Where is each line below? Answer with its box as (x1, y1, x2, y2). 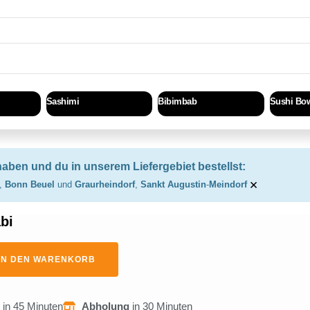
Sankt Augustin (140, 179, 206, 190)
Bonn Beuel (5, 179, 57, 190)
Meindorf (209, 179, 247, 190)
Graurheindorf (75, 179, 135, 190)
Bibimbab (158, 95, 197, 107)
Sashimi (46, 95, 79, 107)
